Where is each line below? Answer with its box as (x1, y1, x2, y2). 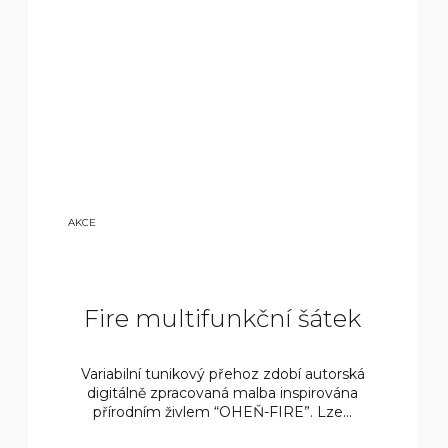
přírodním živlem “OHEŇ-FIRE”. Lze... (93, 403, 353, 422)
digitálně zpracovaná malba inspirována (87, 384, 359, 403)
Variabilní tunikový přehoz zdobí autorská (80, 365, 365, 384)
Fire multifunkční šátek (84, 304, 362, 334)
